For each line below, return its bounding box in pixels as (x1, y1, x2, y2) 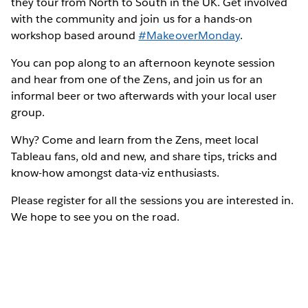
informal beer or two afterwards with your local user (11, 88, 276, 103)
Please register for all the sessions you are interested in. (11, 192, 294, 208)
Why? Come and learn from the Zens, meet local (11, 132, 258, 147)
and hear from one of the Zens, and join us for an (11, 71, 263, 87)
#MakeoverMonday (138, 27, 240, 43)
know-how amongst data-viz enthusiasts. (11, 165, 219, 180)
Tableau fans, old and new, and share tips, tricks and (11, 148, 278, 164)
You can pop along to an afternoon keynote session (11, 55, 275, 70)
